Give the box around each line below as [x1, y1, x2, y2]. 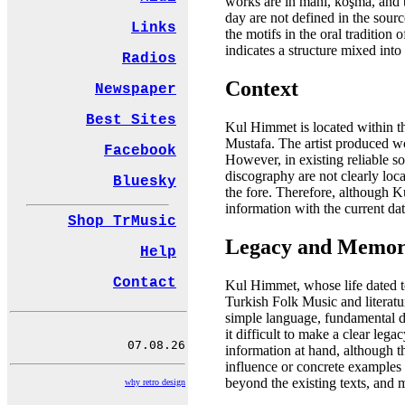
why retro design [125, 376, 185, 387]
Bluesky [113, 174, 176, 191]
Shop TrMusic [68, 213, 176, 231]
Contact [113, 275, 176, 292]
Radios [122, 51, 176, 68]
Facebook [104, 143, 176, 160]
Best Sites [86, 112, 176, 129]
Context [225, 77, 298, 101]
